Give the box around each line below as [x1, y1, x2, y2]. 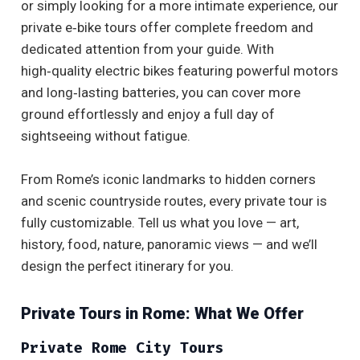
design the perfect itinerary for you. [21, 258, 234, 275]
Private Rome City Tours [21, 338, 224, 358]
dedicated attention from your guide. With [21, 41, 274, 58]
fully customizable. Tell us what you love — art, [21, 215, 299, 231]
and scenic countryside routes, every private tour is [21, 193, 327, 210]
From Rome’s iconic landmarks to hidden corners [21, 171, 316, 188]
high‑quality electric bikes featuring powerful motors [21, 63, 338, 80]
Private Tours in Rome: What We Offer [21, 304, 304, 324]
